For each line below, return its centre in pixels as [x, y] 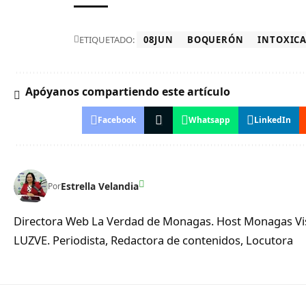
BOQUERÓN [215, 39]
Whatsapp [210, 120]
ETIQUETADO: [107, 39]
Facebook [117, 120]
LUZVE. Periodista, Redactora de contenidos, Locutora [153, 240]
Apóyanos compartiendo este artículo [128, 91]
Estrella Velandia [100, 186]
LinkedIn [273, 120]
